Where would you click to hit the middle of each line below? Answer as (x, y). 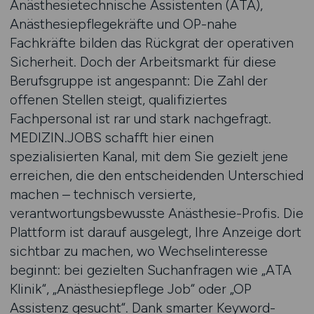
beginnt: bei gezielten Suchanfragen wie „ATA (150, 270)
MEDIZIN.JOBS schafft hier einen (111, 137)
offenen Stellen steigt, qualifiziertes (118, 100)
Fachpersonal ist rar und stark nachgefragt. (140, 118)
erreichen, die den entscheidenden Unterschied (156, 175)
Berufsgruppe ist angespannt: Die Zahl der (138, 81)
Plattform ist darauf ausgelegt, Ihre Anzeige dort (155, 232)
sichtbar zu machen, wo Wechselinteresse (138, 251)
